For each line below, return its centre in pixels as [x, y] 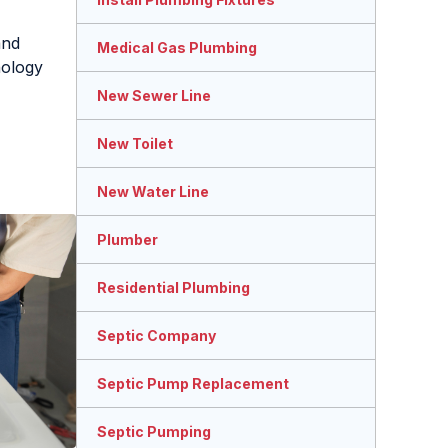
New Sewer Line [154, 96]
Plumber [127, 240]
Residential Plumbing [173, 288]
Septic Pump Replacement [193, 384]
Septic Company [156, 336]
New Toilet [135, 144]
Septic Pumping [154, 432]
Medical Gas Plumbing [177, 48]
